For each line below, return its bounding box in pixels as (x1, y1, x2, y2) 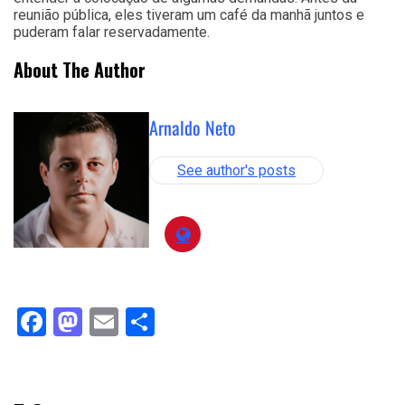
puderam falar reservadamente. (14, 24, 210, 42)
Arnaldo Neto (149, 114, 236, 142)
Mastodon (82, 305, 210, 340)
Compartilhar (155, 305, 319, 340)
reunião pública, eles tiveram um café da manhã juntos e (14, 6, 364, 24)
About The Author (14, 56, 146, 84)
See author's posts (177, 162, 296, 180)
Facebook (46, 305, 166, 340)
